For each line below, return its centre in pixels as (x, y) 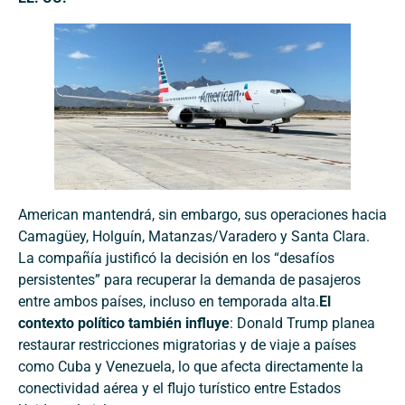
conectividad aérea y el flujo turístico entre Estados (179, 389)
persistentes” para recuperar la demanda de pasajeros (189, 280)
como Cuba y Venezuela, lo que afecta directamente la (191, 367)
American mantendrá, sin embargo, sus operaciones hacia (202, 215)
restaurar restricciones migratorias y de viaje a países (187, 345)
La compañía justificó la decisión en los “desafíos (176, 259)
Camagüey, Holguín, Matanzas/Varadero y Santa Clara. (194, 237)
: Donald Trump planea (302, 324)
